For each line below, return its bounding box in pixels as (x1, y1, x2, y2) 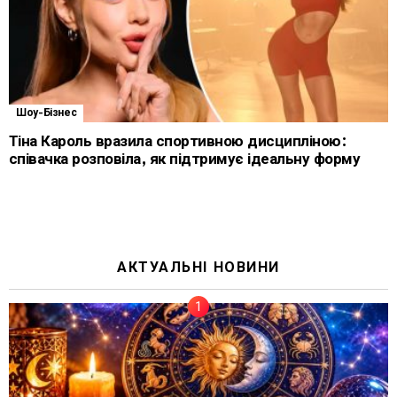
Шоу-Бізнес (16, 106, 77, 119)
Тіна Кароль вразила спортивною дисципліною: (9, 132, 347, 150)
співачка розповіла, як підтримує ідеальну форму (9, 150, 361, 167)
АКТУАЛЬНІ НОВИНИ (117, 259, 280, 276)
